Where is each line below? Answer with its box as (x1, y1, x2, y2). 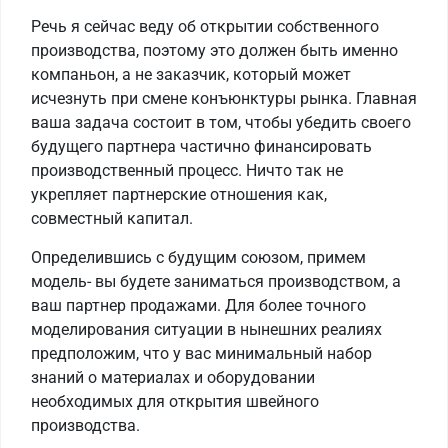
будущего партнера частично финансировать (31, 137, 372, 157)
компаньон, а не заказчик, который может (31, 65, 351, 85)
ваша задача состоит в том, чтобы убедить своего (31, 113, 411, 133)
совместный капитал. (31, 209, 193, 229)
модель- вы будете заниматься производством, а (31, 272, 401, 292)
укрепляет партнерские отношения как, (31, 185, 327, 205)
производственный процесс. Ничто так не (31, 161, 343, 181)
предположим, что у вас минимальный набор (31, 344, 372, 364)
